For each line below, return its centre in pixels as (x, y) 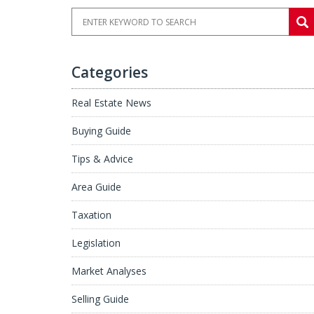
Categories (110, 72)
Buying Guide (101, 131)
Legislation (96, 243)
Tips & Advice (102, 159)
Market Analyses (109, 271)
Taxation (91, 215)
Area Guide (96, 187)
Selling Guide (100, 299)
